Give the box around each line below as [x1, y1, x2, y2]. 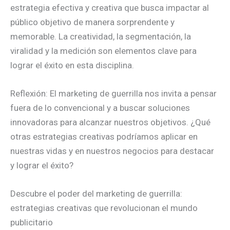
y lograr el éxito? [10, 160, 73, 170]
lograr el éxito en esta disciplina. [10, 60, 134, 70]
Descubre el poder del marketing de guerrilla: [10, 188, 182, 199]
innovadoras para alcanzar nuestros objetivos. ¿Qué [10, 117, 210, 127]
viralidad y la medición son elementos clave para [10, 45, 197, 56]
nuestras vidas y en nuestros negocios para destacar [10, 145, 214, 156]
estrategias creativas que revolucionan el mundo [10, 202, 198, 213]
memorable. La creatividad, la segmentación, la [10, 31, 191, 42]
